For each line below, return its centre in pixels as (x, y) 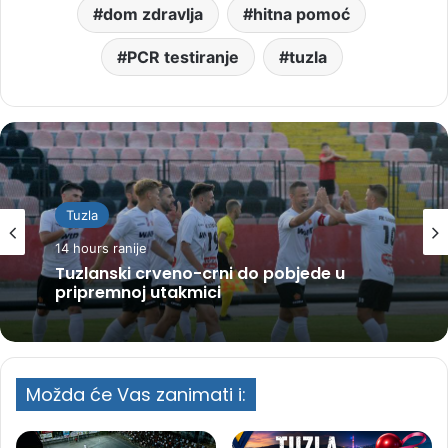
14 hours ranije (101, 247)
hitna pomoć (301, 13)
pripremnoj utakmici (138, 292)
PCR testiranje (182, 56)
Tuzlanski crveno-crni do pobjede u (200, 273)
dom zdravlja (153, 13)
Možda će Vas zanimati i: (136, 394)
